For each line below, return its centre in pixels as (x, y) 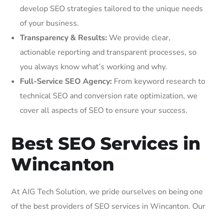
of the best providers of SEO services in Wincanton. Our (108, 206)
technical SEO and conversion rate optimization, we (109, 96)
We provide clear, (139, 38)
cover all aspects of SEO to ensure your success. (104, 110)
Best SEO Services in (106, 143)
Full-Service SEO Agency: (66, 81)
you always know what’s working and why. (93, 67)
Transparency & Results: (63, 38)
